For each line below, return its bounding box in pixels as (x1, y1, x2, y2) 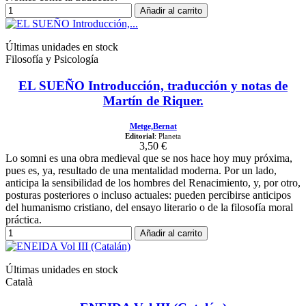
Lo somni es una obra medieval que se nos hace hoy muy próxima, (5, 152, 292, 164)
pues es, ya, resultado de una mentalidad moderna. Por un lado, (5, 164, 277, 176)
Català (5, 275, 33, 288)
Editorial (125, 131, 154, 140)
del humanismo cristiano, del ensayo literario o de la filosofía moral (5, 201, 293, 213)
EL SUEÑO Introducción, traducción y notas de (18, 78, 288, 93)
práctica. (5, 213, 42, 225)
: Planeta (154, 131, 181, 140)
